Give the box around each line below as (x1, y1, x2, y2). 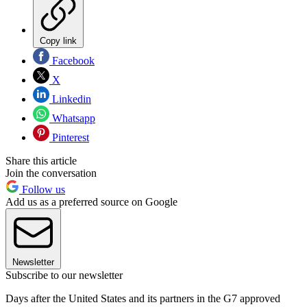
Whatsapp (49, 112, 95, 125)
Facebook (49, 55, 95, 67)
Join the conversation (5, 167, 97, 180)
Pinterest (49, 132, 89, 144)
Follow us (19, 184, 65, 196)
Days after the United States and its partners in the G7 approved (5, 293, 280, 305)
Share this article (5, 155, 77, 167)
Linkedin (49, 93, 91, 106)
